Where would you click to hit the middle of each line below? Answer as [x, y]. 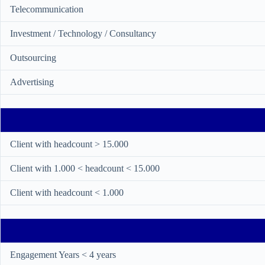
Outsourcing [33, 58]
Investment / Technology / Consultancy [83, 33]
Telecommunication [47, 9]
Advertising [32, 82]
